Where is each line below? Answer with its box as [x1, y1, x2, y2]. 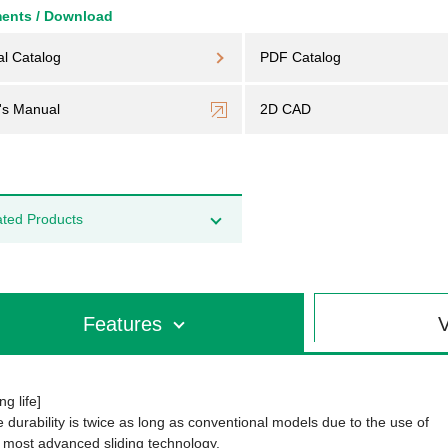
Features [83, 313, 162, 335]
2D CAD [260, 101, 311, 117]
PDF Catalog [260, 49, 341, 65]
